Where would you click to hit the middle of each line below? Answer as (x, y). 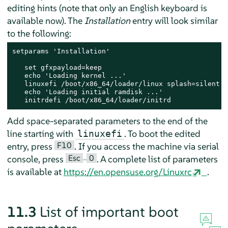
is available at (35, 172)
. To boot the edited (162, 134)
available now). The (46, 21)
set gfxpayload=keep (57, 68)
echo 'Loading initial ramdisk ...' (87, 92)
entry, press (31, 147)
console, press (36, 159)
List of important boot (109, 212)
